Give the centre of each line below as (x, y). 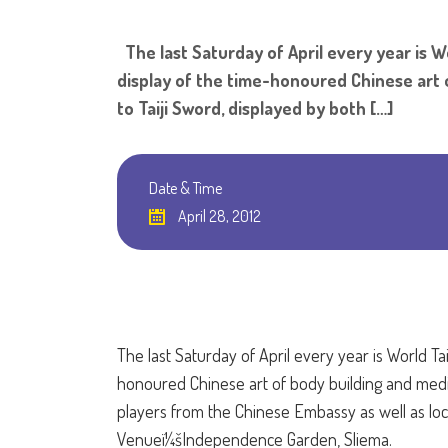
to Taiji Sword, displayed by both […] (255, 108)
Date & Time (185, 188)
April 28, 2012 (218, 216)
